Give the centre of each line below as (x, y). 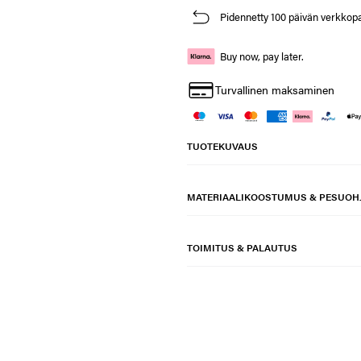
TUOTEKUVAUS (222, 146)
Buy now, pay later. (261, 56)
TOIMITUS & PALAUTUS (242, 248)
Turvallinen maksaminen (274, 90)
